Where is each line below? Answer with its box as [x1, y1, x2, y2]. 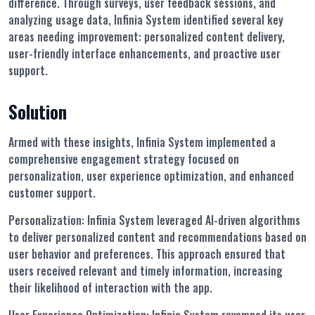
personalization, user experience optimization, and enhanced [8, 167, 294, 185]
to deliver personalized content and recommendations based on [8, 229, 307, 246]
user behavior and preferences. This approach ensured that [8, 245, 285, 263]
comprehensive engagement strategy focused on [8, 150, 239, 168]
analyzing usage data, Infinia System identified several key [8, 11, 283, 29]
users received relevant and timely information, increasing [8, 262, 283, 280]
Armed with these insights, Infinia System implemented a [8, 134, 276, 151]
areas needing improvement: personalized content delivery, [8, 28, 285, 46]
